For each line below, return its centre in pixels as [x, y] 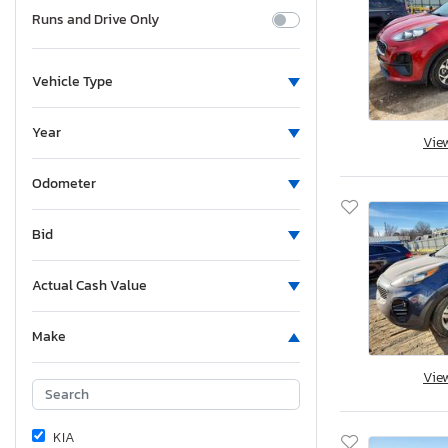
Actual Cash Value [89, 286]
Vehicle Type [72, 82]
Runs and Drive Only [95, 20]
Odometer [64, 184]
